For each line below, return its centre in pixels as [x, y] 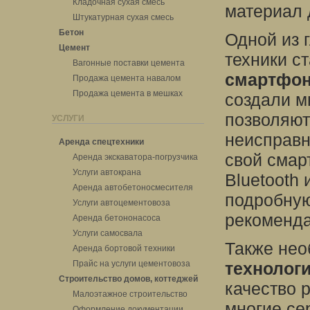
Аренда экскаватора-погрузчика [135, 157]
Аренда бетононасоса [117, 218]
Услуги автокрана [107, 172]
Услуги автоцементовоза [121, 203]
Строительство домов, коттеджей [128, 279]
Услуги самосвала [108, 233]
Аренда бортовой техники [124, 248]
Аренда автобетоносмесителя [133, 188]
